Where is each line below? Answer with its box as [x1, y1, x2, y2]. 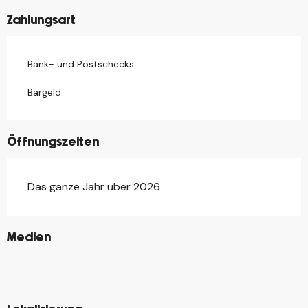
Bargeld [27, 86, 61, 98]
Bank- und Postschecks [27, 58, 134, 70]
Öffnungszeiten [7, 136, 99, 148]
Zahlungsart [7, 14, 76, 27]
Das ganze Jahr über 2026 [27, 179, 160, 194]
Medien [7, 232, 51, 244]
